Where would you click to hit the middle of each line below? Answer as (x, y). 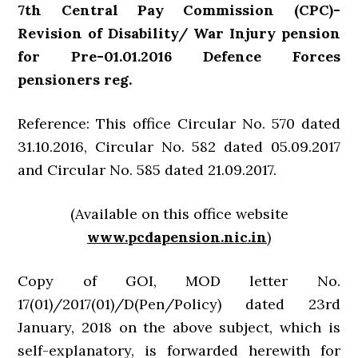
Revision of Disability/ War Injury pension (179, 33)
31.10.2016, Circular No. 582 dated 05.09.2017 (179, 147)
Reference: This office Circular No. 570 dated (179, 123)
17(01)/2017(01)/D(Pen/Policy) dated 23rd (179, 304)
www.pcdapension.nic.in (177, 237)
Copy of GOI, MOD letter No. (179, 281)
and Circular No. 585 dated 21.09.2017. (147, 170)
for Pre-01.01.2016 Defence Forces (179, 56)
